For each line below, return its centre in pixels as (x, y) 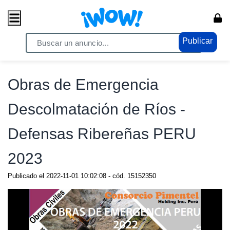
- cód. (117, 176)
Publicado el (27, 176)
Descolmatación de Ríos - (97, 109)
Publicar (197, 41)
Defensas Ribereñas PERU (102, 134)
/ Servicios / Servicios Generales (75, 55)
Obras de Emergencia (83, 84)
